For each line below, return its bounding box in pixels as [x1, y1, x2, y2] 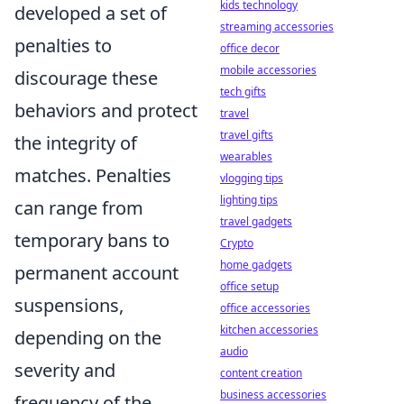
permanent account [14, 261, 179, 285]
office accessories [220, 300, 310, 316]
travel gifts [220, 127, 273, 142]
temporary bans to [14, 228, 170, 252]
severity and [14, 358, 115, 382]
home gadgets [220, 257, 292, 272]
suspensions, [14, 293, 124, 317]
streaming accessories [220, 19, 334, 34]
